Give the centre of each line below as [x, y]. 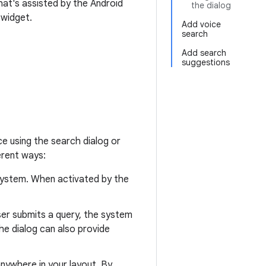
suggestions [206, 62]
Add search [204, 53]
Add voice [201, 24]
